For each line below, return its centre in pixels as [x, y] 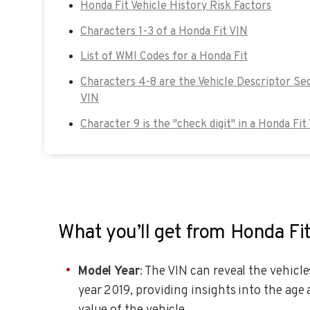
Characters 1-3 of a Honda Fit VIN [164, 31]
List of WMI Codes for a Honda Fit [164, 57]
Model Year [109, 271]
